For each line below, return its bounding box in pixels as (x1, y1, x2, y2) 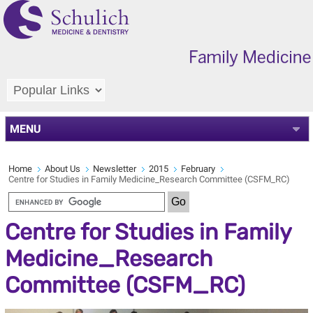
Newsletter (92, 163, 136, 174)
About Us (44, 163, 80, 174)
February (180, 163, 215, 174)
